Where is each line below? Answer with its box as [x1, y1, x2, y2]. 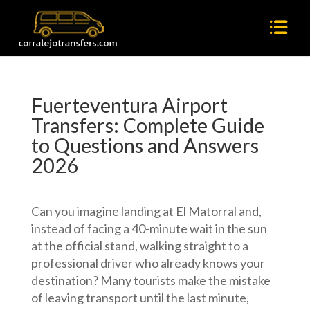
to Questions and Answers [30, 133, 259, 157]
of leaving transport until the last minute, [30, 290, 249, 305]
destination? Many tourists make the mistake [30, 273, 271, 288]
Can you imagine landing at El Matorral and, [30, 203, 262, 219]
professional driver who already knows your [30, 255, 265, 271]
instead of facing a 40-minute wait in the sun [30, 221, 267, 236]
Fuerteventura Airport [30, 93, 228, 117]
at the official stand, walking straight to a [30, 238, 248, 253]
